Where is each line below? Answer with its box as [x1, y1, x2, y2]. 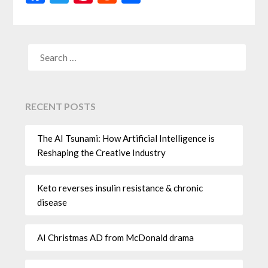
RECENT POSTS [25, 100, 96, 112]
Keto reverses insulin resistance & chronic [37, 182, 203, 193]
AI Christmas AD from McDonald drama [37, 232, 194, 243]
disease [37, 196, 68, 208]
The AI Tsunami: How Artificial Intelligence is [37, 132, 215, 144]
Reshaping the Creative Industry [37, 147, 166, 158]
